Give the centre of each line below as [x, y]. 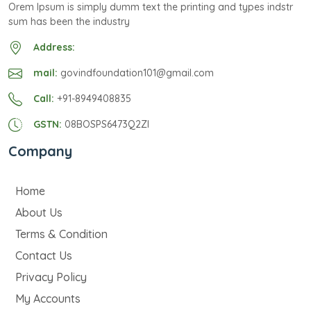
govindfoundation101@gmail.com [136, 73]
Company [40, 151]
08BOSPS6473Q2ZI [106, 125]
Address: [54, 48]
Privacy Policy [51, 277]
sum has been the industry [69, 22]
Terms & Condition [61, 234]
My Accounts [48, 299]
